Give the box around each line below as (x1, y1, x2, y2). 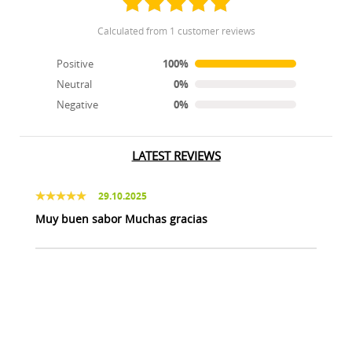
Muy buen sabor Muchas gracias (35, 211, 207, 226)
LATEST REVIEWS (131, 147, 221, 163)
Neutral (56, 76, 92, 91)
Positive (56, 56, 93, 71)
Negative (56, 97, 98, 112)
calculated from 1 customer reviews (103, 24, 255, 37)
